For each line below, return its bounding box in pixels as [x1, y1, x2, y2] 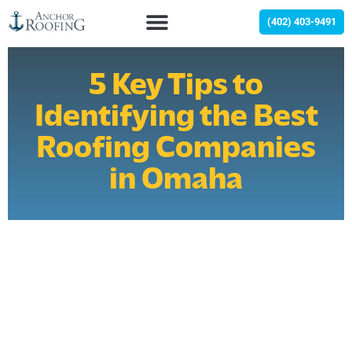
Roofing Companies [36, 134, 316, 165]
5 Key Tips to [89, 71, 263, 102]
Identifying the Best [34, 102, 318, 134]
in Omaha [109, 165, 243, 196]
